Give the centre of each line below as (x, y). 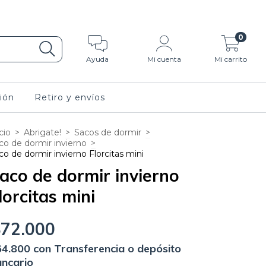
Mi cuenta (164, 59)
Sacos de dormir (108, 132)
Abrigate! (42, 132)
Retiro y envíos (69, 97)
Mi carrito (231, 59)
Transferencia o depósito (118, 248)
